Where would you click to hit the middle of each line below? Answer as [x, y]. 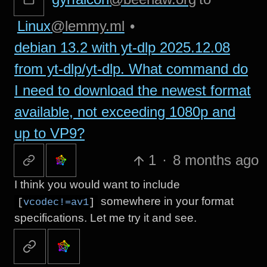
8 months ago [215, 160]
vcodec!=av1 [56, 202]
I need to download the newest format [132, 91]
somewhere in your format [165, 201]
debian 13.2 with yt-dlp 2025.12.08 [122, 48]
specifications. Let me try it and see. [105, 218]
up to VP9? [49, 133]
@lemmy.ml [87, 26]
